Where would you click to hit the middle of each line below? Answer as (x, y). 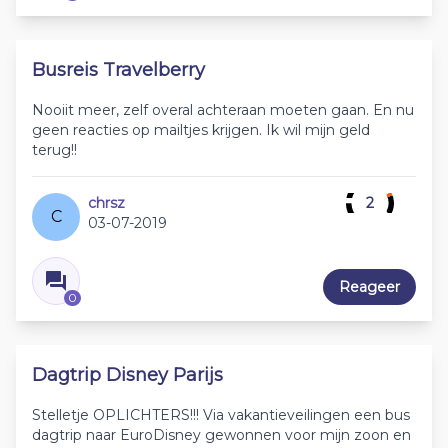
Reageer (369, 287)
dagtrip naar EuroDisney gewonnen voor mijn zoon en (221, 435)
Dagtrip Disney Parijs (127, 375)
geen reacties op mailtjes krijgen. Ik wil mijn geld (201, 130)
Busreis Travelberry (118, 70)
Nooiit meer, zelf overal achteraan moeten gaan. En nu (223, 110)
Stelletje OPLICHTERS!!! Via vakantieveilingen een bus (221, 415)
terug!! (54, 150)
